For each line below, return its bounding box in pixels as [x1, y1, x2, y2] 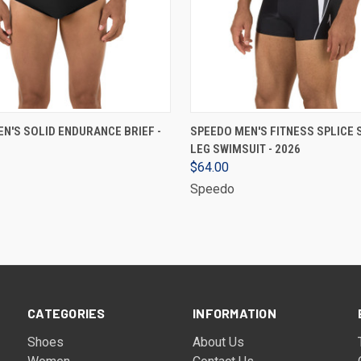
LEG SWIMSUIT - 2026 [190, 142, 301, 156]
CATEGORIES [27, 305, 106, 321]
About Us [193, 334, 245, 350]
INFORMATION [193, 305, 276, 321]
